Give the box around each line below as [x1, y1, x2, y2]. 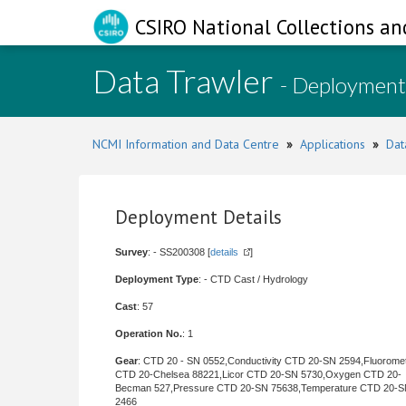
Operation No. [115, 328, 182, 339]
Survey [115, 246, 148, 257]
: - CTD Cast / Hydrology [198, 274, 308, 285]
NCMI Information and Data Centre [92, 136, 279, 152]
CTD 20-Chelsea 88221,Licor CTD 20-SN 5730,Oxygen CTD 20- [115, 369, 401, 380]
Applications [300, 136, 365, 152]
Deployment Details [115, 205, 282, 229]
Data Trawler [92, 61, 280, 101]
